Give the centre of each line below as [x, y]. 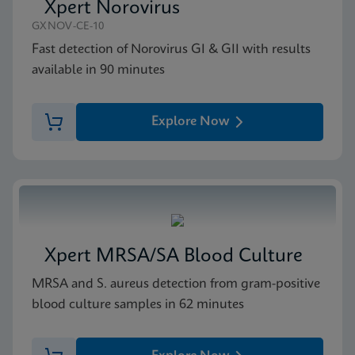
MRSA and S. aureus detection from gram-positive [176, 284]
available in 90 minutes [98, 70]
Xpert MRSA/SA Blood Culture [174, 257]
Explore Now [190, 122]
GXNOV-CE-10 [68, 27]
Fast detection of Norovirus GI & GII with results [171, 50]
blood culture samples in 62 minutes [138, 305]
